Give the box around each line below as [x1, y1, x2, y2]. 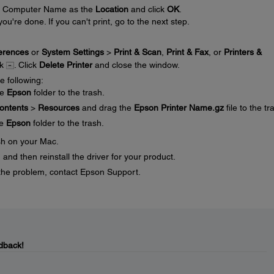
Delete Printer [39, 59, 92, 70]
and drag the [79, 102, 134, 113]
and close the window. [92, 59, 180, 70]
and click [128, 4, 167, 14]
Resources [37, 102, 80, 113]
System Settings [41, 46, 104, 57]
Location [95, 4, 128, 14]
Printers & [223, 46, 262, 57]
